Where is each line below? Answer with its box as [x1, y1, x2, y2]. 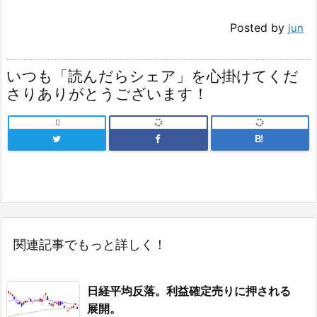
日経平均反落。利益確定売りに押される [87, 284, 291, 299]
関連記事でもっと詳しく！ [13, 237, 166, 253]
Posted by [230, 20, 288, 35]
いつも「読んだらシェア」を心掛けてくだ [6, 67, 299, 85]
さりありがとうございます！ [6, 84, 208, 103]
